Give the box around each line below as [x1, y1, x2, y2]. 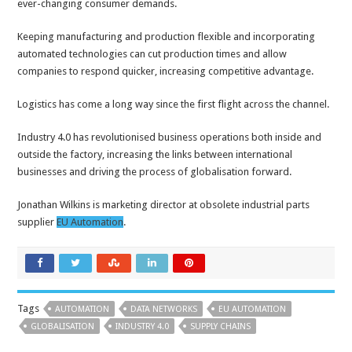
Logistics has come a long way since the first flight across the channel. [17, 98, 330, 111]
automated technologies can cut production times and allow [17, 48, 288, 60]
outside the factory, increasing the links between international [17, 148, 293, 161]
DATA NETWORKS [130, 304, 198, 315]
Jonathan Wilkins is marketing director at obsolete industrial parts [17, 199, 310, 211]
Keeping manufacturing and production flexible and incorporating [17, 31, 316, 43]
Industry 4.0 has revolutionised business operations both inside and [17, 131, 322, 144]
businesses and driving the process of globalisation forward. [17, 166, 292, 178]
